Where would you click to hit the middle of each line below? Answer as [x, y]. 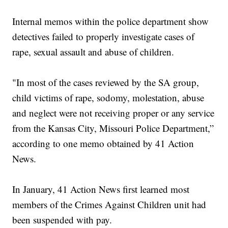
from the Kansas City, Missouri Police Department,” [113, 128]
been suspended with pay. [62, 220]
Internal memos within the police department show [111, 21]
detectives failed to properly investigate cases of [104, 37]
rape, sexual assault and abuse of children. [95, 52]
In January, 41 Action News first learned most [101, 189]
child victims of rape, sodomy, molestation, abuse [108, 98]
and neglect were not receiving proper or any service [113, 113]
